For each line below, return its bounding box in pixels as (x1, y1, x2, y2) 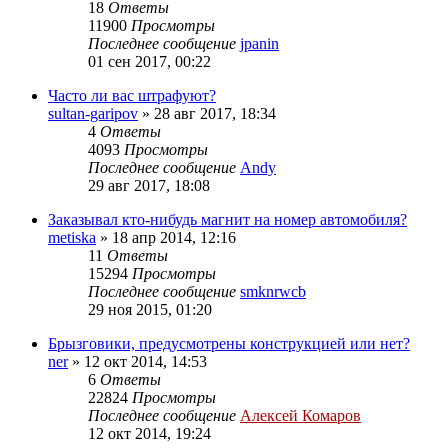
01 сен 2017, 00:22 (88, 52, 211, 70)
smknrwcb (240, 282, 306, 300)
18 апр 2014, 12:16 (112, 228, 236, 246)
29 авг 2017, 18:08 (88, 176, 210, 194)
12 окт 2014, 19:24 (88, 424, 211, 442)
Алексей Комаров (240, 406, 361, 424)
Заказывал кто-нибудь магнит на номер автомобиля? (48, 210, 407, 228)
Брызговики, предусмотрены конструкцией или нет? (48, 334, 410, 352)
